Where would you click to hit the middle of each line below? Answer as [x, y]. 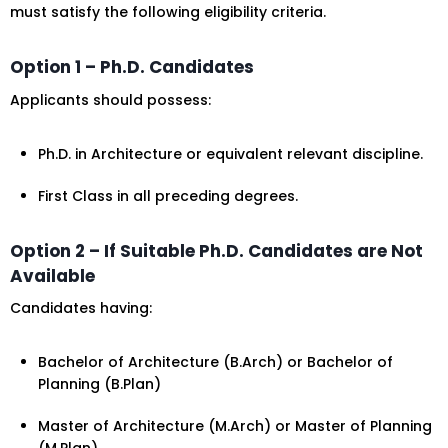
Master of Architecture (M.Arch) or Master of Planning [235, 426]
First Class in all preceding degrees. [168, 195]
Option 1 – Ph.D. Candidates [132, 67]
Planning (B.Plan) [99, 384]
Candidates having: [81, 308]
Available [52, 275]
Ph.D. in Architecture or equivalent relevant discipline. [230, 153]
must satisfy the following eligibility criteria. [168, 12]
